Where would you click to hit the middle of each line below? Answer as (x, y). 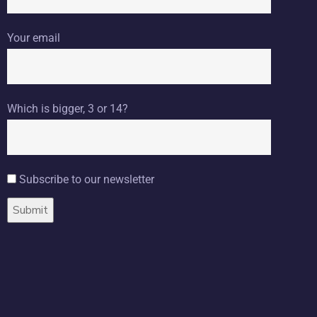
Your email (34, 38)
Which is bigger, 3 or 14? (68, 108)
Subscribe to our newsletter (87, 179)
